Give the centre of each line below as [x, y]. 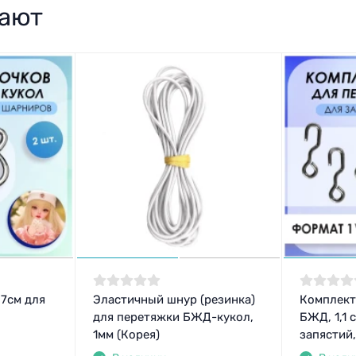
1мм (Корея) [126, 335]
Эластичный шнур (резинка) [174, 300]
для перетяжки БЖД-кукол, [173, 317]
